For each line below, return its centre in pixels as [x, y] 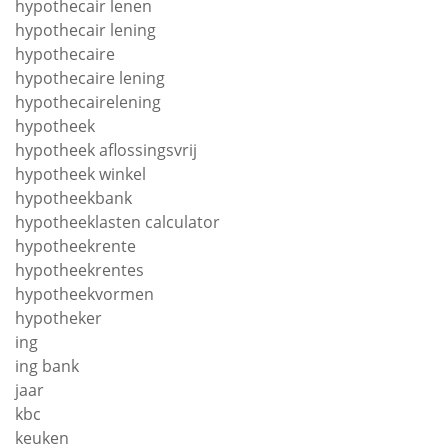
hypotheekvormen [84, 294]
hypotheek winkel [80, 174]
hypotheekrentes [79, 270]
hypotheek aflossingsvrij [106, 150]
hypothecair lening [85, 30]
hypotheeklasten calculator [117, 222]
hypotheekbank [73, 198]
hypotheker [58, 318]
